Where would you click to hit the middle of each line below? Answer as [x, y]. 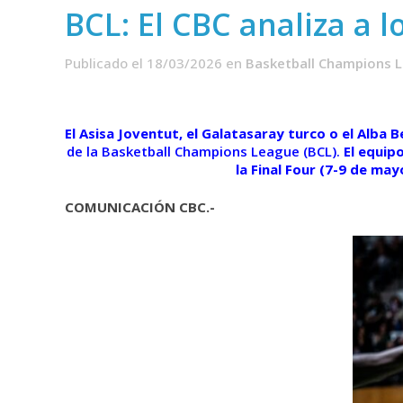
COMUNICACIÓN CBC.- [140, 206]
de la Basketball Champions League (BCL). [203, 151]
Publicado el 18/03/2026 [143, 63]
